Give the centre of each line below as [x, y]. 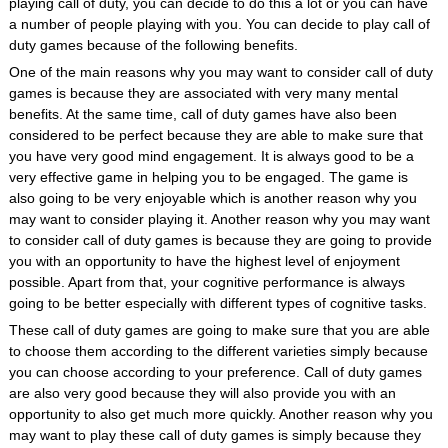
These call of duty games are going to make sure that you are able [219, 330]
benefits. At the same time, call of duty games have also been [202, 114]
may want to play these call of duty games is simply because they [214, 435]
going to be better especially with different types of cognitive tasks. [217, 303]
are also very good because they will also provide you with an [202, 393]
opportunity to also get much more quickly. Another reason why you [220, 414]
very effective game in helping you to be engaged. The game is [208, 177]
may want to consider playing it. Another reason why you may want [219, 219]
